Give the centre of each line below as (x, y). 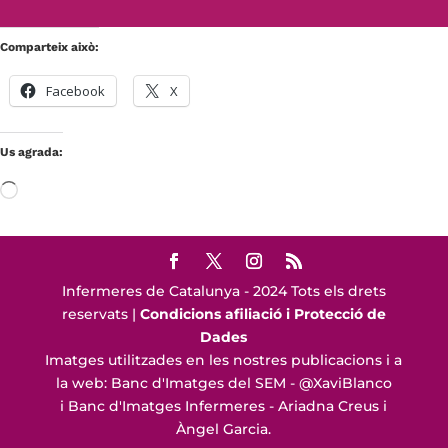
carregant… (57, 213)
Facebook (75, 90)
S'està (38, 190)
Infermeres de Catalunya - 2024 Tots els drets (223, 290)
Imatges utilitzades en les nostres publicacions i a (224, 359)
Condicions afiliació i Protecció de (262, 313)
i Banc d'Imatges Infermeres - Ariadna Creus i (224, 405)
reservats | (100, 313)
